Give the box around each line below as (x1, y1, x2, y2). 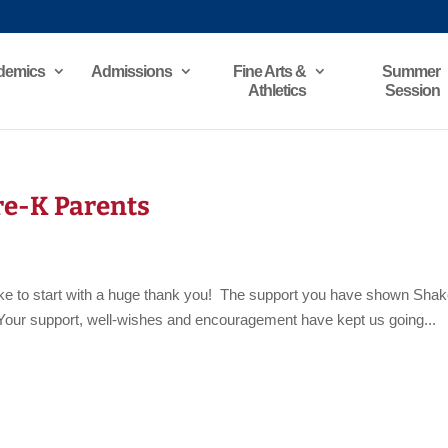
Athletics (247, 82, 306, 99)
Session (384, 82, 440, 99)
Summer (381, 63, 440, 80)
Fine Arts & (232, 63, 306, 80)
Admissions (90, 63, 172, 80)
